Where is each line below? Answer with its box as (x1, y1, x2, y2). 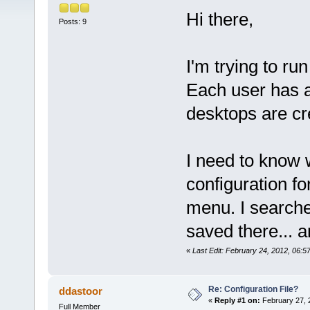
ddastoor (59, 285, 103, 298)
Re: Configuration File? (208, 284, 298, 295)
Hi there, (185, 8, 253, 30)
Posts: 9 (58, 17, 86, 26)
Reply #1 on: (214, 296, 260, 305)
